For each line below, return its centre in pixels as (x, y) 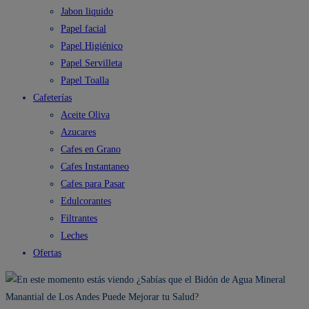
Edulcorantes (86, 201)
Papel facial (83, 29)
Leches (74, 236)
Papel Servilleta (91, 63)
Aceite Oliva (85, 115)
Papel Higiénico (92, 46)
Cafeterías (52, 98)
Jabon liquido (87, 11)
